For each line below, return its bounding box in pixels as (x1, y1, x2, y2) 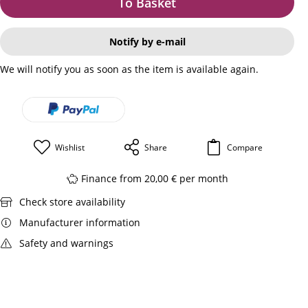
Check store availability (19, 195, 125, 208)
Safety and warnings (19, 236, 113, 250)
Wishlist (54, 141, 85, 153)
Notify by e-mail (109, 34, 186, 48)
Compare (226, 141, 263, 153)
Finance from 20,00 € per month (81, 171, 229, 185)
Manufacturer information (19, 215, 140, 229)
